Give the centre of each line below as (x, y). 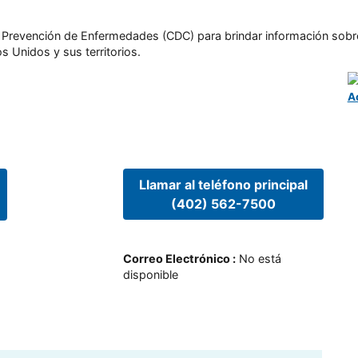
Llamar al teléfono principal (223, 184)
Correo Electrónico (176, 259)
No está (260, 259)
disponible (150, 275)
